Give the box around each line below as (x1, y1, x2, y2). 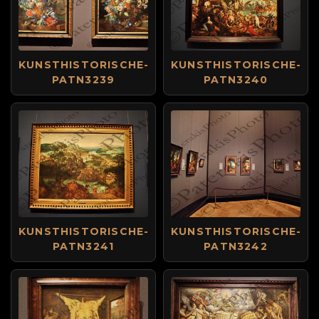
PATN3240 (203, 73, 268, 86)
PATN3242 (204, 240, 268, 253)
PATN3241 (52, 240, 115, 253)
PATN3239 (51, 73, 115, 86)
